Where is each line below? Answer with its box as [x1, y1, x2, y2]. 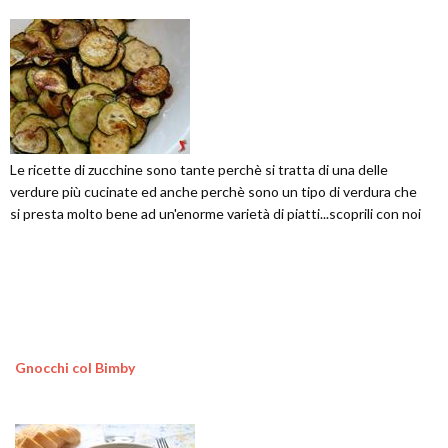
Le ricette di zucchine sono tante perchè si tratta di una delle [10, 161, 388, 178]
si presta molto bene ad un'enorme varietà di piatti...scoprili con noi [10, 205, 421, 222]
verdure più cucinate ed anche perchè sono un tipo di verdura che [10, 183, 417, 200]
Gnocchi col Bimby [15, 359, 135, 376]
